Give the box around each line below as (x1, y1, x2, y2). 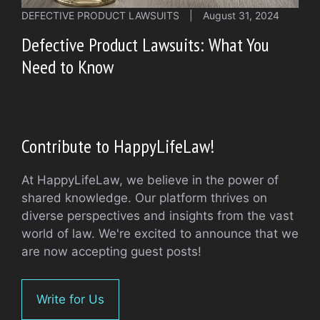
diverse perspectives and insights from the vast (21, 209, 294, 224)
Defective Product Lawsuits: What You (21, 33, 269, 57)
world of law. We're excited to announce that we (21, 226, 299, 241)
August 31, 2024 (203, 9, 279, 22)
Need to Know (21, 55, 114, 79)
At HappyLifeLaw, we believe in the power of (21, 173, 279, 188)
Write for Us (36, 291, 104, 306)
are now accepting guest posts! (21, 244, 201, 259)
